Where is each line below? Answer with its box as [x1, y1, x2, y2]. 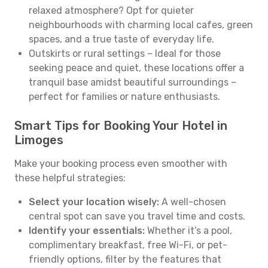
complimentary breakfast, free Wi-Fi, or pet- [29, 239, 227, 251]
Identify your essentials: [29, 225, 145, 236]
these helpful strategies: [14, 172, 126, 184]
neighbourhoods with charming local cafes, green [29, 19, 253, 31]
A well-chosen [159, 196, 226, 208]
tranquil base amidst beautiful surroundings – [29, 77, 236, 88]
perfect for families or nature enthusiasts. [29, 91, 220, 102]
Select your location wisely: [29, 196, 159, 208]
